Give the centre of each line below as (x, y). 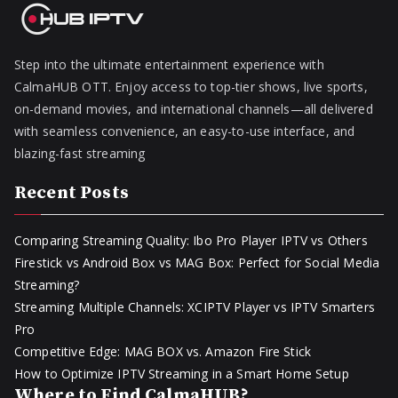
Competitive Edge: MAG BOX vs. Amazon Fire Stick (163, 351)
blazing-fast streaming (80, 153)
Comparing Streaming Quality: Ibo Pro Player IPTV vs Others (191, 240)
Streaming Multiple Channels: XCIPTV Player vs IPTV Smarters (195, 307)
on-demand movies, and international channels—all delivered (194, 109)
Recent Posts (72, 193)
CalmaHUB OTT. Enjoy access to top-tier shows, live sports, (191, 87)
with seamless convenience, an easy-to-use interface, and (185, 131)
